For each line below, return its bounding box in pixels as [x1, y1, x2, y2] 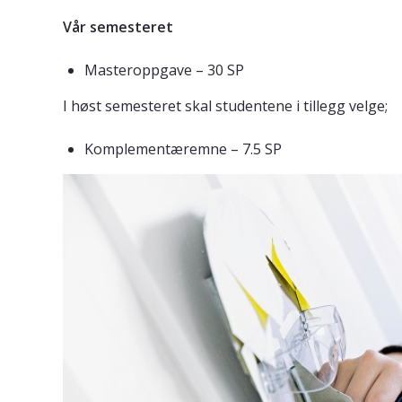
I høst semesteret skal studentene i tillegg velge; [63, 96, 388, 117]
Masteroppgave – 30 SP [84, 60, 244, 81]
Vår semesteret [63, 17, 173, 38]
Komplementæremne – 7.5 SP [84, 139, 282, 160]
